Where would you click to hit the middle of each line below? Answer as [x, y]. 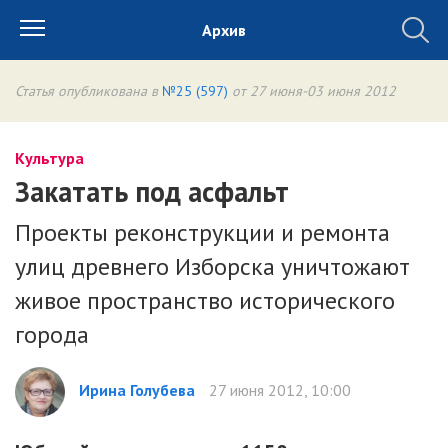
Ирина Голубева [137, 390]
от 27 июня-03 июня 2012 [312, 91]
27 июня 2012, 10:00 [278, 390]
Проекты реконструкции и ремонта [202, 232]
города [52, 334]
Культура [49, 158]
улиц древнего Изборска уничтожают [212, 266]
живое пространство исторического [205, 300]
